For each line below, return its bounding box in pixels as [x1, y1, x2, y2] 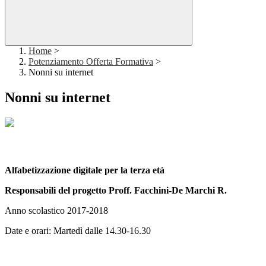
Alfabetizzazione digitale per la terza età [5, 164, 164, 175]
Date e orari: [5, 225, 51, 236]
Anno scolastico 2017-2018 [5, 205, 108, 216]
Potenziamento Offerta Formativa [28, 56, 153, 67]
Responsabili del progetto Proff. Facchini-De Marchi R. [5, 185, 227, 195]
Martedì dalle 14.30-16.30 [51, 225, 151, 236]
